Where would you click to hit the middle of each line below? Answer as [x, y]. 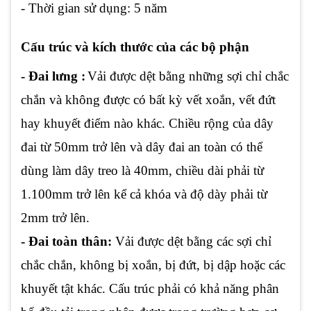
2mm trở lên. [55, 218]
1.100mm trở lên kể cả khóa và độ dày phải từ [144, 194]
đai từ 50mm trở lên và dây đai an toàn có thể [142, 147]
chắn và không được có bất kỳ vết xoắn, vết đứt [148, 100]
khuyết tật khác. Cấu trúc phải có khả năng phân [150, 289]
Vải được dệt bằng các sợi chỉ [192, 242]
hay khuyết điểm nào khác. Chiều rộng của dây [147, 124]
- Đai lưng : [53, 76]
